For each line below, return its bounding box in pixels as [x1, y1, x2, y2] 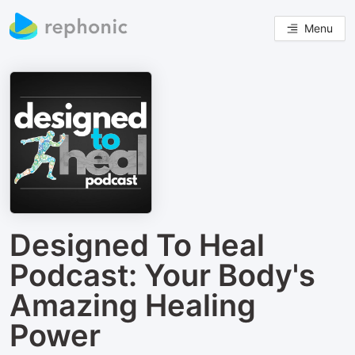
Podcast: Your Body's [10, 257, 315, 293]
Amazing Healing [10, 287, 256, 323]
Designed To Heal [10, 227, 265, 263]
